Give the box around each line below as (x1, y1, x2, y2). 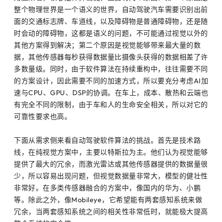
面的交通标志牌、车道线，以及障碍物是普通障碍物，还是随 (14, 16, 208, 26)
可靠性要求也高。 (14, 111, 71, 121)
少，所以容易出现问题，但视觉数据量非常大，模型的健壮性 (14, 171, 208, 180)
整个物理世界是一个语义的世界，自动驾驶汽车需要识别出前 (14, 4, 208, 14)
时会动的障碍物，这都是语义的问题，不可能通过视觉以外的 (14, 28, 208, 38)
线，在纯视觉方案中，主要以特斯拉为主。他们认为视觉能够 (14, 147, 208, 157)
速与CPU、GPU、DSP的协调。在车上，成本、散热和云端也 (14, 88, 208, 97)
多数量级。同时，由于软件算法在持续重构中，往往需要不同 (14, 64, 208, 73)
